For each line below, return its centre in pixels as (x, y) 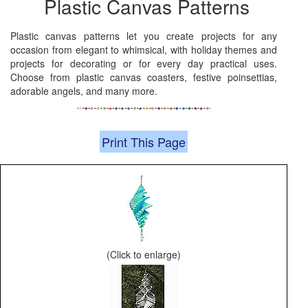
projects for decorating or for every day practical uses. (144, 64)
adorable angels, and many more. (84, 91)
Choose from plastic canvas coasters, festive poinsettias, (144, 77)
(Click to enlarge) (144, 255)
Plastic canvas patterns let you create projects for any (144, 36)
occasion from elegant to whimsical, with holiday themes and (144, 50)
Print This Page (144, 142)
